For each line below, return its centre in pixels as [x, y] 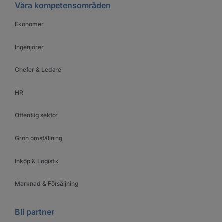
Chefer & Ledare [38, 69]
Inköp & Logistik [37, 161]
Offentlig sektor [36, 115]
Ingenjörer [29, 47]
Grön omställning [39, 138]
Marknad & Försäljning [47, 183]
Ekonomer [29, 24]
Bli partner [34, 211]
